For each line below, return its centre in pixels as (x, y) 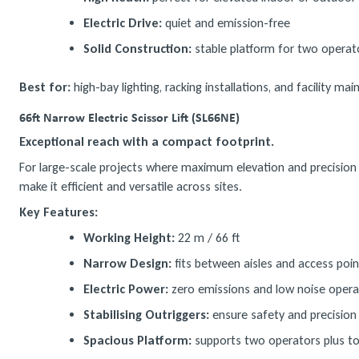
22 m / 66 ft (207, 238)
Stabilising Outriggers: (146, 315)
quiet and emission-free (226, 23)
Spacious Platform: (137, 340)
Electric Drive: (123, 23)
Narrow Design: (127, 263)
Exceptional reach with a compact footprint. (147, 141)
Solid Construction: (137, 48)
